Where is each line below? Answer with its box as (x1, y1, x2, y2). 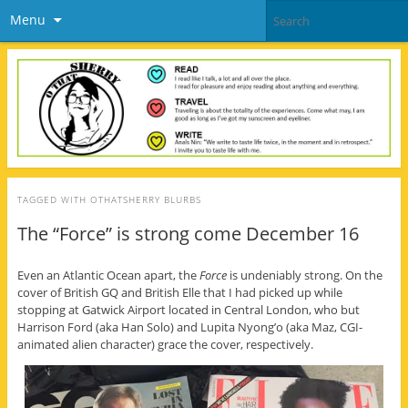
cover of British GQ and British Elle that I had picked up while (16, 283, 342, 301)
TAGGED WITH (16, 193, 90, 207)
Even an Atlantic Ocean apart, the (16, 266, 199, 283)
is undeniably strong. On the (226, 266, 382, 283)
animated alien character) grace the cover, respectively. (16, 335, 313, 352)
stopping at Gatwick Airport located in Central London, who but (16, 301, 360, 318)
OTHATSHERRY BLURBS (89, 193, 201, 207)
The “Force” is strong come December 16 (16, 221, 359, 247)
